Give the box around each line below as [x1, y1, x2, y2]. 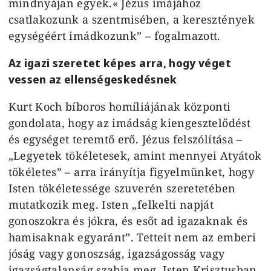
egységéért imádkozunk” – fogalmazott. [8, 28, 221, 43]
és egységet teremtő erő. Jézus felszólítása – [8, 131, 243, 146]
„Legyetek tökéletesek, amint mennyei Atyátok [8, 148, 262, 163]
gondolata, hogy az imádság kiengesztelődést [8, 115, 250, 130]
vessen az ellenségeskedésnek [8, 71, 177, 87]
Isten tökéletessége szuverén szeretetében [8, 180, 236, 195]
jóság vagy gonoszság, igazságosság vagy [8, 246, 225, 261]
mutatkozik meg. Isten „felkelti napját [8, 197, 214, 212]
